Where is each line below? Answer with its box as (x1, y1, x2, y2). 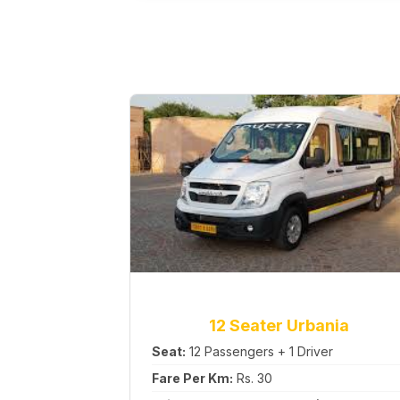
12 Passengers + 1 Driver (186, 344, 333, 359)
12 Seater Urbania (209, 316, 350, 335)
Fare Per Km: (152, 371, 233, 386)
